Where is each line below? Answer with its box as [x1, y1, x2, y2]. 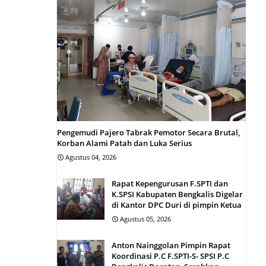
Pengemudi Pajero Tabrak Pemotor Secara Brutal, [57, 127, 240, 138]
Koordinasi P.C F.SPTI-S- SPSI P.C [112, 251, 229, 261]
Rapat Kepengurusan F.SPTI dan [112, 178, 228, 189]
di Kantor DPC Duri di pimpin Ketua [112, 199, 242, 210]
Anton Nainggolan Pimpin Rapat [112, 240, 230, 251]
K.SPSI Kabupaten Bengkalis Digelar [112, 189, 243, 199]
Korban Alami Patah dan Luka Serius [57, 138, 192, 148]
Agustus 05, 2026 [120, 214, 171, 223]
